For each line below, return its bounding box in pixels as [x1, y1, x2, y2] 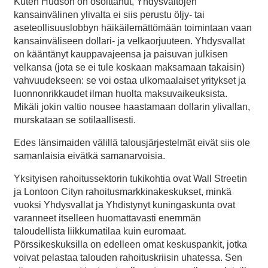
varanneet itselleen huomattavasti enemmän [14, 213, 201, 224]
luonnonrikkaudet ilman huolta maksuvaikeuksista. [14, 89, 227, 99]
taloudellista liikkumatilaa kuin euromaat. [14, 226, 186, 237]
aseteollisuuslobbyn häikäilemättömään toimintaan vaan [14, 23, 252, 33]
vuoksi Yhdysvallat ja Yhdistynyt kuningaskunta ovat [14, 200, 235, 211]
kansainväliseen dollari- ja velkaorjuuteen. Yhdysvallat [14, 36, 245, 47]
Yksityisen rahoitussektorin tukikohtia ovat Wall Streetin [14, 173, 247, 184]
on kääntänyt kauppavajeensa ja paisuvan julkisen [14, 49, 228, 60]
